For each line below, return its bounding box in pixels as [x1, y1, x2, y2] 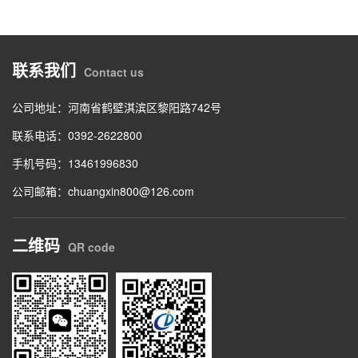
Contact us [84, 64, 144, 81]
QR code [68, 239, 115, 256]
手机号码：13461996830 [12, 155, 138, 172]
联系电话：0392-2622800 [12, 127, 142, 144]
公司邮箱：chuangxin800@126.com [12, 183, 194, 200]
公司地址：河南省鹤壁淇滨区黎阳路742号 [12, 99, 221, 116]
